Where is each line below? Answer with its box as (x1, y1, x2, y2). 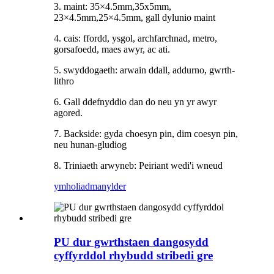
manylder (90, 181, 126, 192)
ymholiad (54, 181, 90, 192)
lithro (54, 76, 74, 87)
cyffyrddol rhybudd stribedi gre (54, 249, 213, 262)
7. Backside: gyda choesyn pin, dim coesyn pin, (54, 128, 238, 139)
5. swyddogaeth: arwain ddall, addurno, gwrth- (54, 65, 235, 76)
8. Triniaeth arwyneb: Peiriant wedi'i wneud (54, 160, 223, 171)
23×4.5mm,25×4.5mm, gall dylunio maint (54, 12, 215, 23)
